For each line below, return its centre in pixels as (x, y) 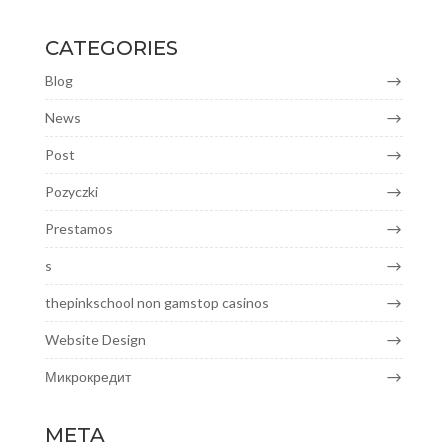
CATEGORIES (111, 47)
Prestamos (78, 228)
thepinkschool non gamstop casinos (156, 302)
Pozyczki (71, 191)
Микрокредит (87, 376)
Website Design (95, 339)
